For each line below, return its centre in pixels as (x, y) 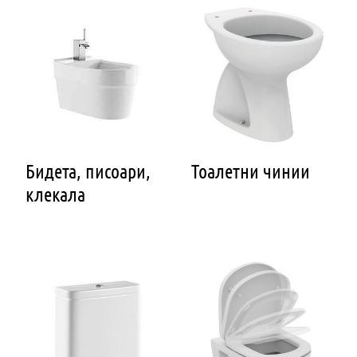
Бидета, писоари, (88, 171)
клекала (55, 194)
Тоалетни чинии (251, 171)
